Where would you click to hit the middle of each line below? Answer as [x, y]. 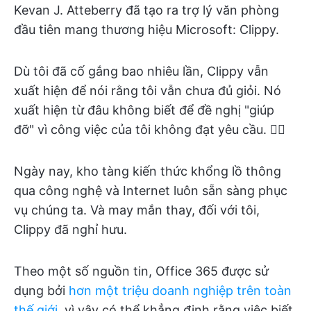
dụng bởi [41, 291]
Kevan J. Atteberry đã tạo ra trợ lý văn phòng [146, 10]
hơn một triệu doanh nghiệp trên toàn [180, 291]
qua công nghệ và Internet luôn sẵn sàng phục [151, 191]
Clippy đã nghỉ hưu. [70, 229]
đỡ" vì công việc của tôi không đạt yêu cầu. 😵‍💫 [150, 129]
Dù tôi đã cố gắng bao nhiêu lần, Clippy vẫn [141, 71]
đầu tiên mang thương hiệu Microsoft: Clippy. [146, 30]
